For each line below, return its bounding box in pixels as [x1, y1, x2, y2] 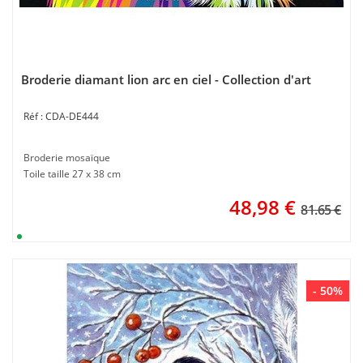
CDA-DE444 [45, 109, 99, 123]
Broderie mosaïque [23, 151, 110, 164]
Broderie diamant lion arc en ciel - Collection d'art [21, 71, 311, 88]
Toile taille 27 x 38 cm [23, 167, 121, 181]
